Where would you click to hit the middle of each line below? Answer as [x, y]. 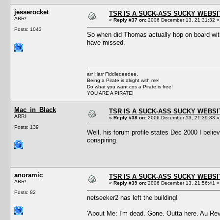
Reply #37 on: [130, 20]
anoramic [28, 175]
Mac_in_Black [35, 110]
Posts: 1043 [28, 29]
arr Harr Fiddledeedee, [112, 74]
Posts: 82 [25, 192]
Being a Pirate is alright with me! [123, 80]
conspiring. [102, 140]
